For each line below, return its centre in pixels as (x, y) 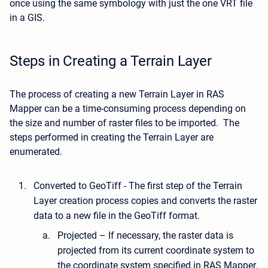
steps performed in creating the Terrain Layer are (112, 137)
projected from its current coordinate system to (156, 250)
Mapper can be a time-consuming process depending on (128, 108)
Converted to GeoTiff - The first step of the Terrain (138, 185)
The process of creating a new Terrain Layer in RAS (117, 94)
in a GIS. (27, 17)
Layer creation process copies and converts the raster (145, 200)
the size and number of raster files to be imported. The (124, 123)
